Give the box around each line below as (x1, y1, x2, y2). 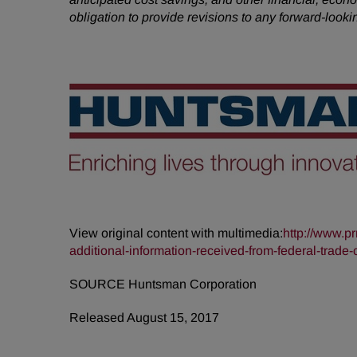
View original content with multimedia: (69, 226, 283, 240)
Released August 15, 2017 (69, 311, 219, 324)
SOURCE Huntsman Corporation (69, 277, 257, 291)
